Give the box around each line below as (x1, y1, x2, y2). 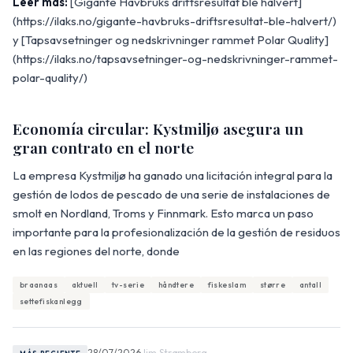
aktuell (71, 279, 98, 290)
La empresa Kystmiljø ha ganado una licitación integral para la (13, 167, 333, 183)
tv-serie (112, 279, 145, 290)
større (259, 279, 286, 290)
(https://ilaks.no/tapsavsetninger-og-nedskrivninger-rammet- (13, 50, 338, 66)
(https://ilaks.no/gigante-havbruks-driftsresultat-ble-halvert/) (13, 13, 336, 28)
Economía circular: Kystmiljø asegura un (13, 117, 303, 139)
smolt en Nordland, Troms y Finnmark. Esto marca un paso (13, 205, 314, 221)
